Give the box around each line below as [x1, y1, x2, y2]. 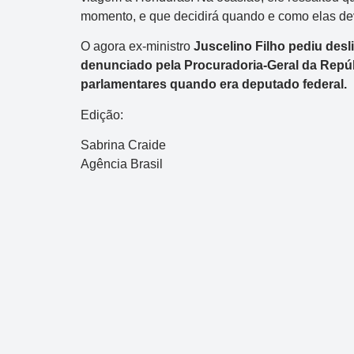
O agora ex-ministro [81, 40, 194, 54]
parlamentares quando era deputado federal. [81, 77, 347, 92]
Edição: [81, 107, 123, 122]
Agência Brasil [81, 156, 163, 171]
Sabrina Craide [81, 137, 166, 152]
